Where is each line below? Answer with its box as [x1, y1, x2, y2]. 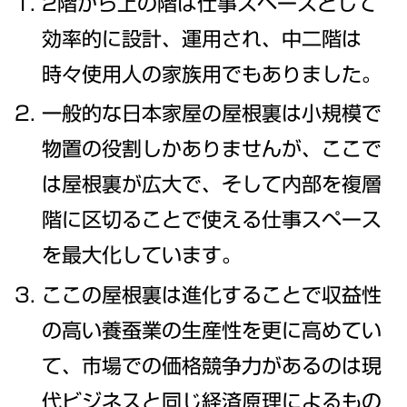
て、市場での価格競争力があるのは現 [42, 355, 382, 376]
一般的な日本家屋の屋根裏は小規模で [42, 104, 382, 124]
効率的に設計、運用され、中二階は [42, 28, 362, 49]
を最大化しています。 [42, 245, 243, 266]
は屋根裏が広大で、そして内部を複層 [42, 174, 382, 195]
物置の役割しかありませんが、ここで [42, 139, 382, 160]
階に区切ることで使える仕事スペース [42, 210, 382, 231]
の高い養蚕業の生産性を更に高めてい [42, 320, 382, 341]
